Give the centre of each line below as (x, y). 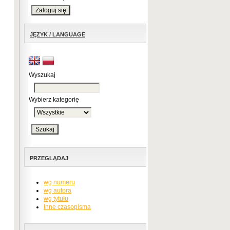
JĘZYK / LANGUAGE (57, 34)
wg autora (57, 190)
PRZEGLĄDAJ (49, 158)
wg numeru (59, 182)
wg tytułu (56, 199)
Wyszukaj (42, 75)
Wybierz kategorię (54, 100)
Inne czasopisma (67, 207)
